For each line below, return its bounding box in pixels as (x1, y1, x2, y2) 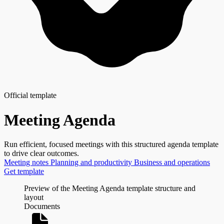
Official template (4, 91, 56, 100)
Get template (4, 167, 44, 176)
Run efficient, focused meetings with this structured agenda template (4, 140, 218, 149)
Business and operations (134, 158, 210, 167)
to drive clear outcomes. (4, 149, 79, 158)
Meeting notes (4, 158, 50, 167)
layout (24, 193, 43, 202)
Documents (24, 202, 60, 211)
